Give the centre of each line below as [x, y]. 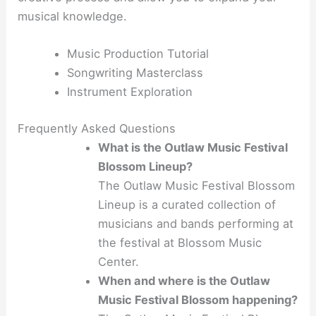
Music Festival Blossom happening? [198, 299]
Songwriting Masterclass [135, 72]
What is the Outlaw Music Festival [193, 147]
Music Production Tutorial [138, 53]
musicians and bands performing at [196, 223]
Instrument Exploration [129, 91]
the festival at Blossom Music [180, 242]
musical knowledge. [73, 16]
